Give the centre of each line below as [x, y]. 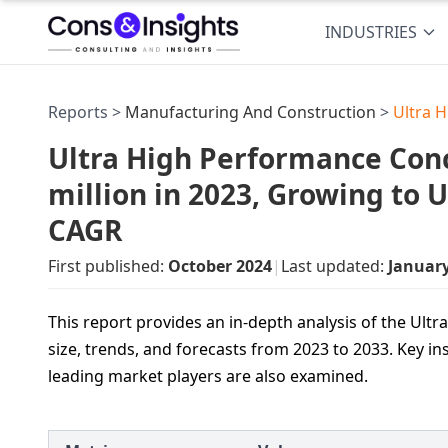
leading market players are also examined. [208, 376]
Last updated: [334, 266]
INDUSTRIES [371, 32]
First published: [108, 266]
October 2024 [220, 266]
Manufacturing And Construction [250, 112]
